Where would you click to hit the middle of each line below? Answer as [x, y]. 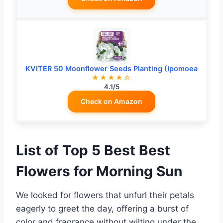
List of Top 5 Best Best [93, 151]
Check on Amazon [111, 102]
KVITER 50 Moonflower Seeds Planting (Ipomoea [111, 69]
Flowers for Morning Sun [99, 171]
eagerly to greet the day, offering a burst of [102, 209]
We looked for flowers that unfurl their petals [105, 195]
